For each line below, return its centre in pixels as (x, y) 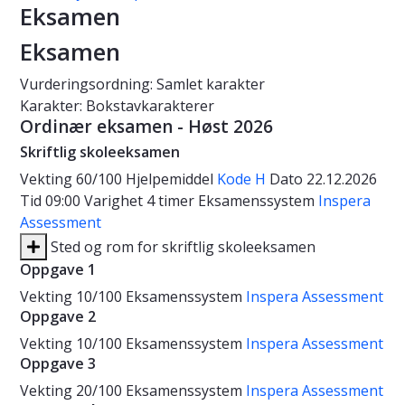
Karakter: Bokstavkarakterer (117, 106)
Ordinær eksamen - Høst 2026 (146, 127)
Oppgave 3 (58, 364)
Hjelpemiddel (171, 179)
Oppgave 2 (58, 317)
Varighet (115, 201)
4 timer (172, 201)
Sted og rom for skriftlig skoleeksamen (181, 247)
